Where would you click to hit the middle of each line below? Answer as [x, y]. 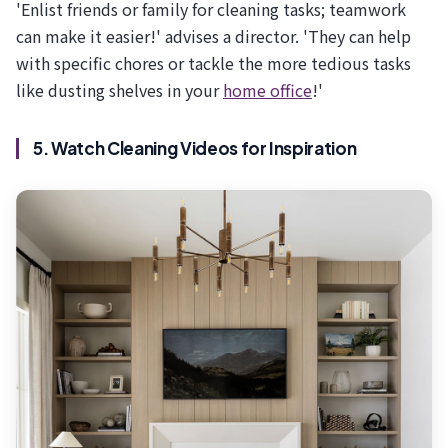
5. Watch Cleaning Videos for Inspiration [195, 148]
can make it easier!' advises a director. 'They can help [213, 36]
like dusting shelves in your [119, 90]
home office [267, 90]
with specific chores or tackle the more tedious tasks [213, 63]
